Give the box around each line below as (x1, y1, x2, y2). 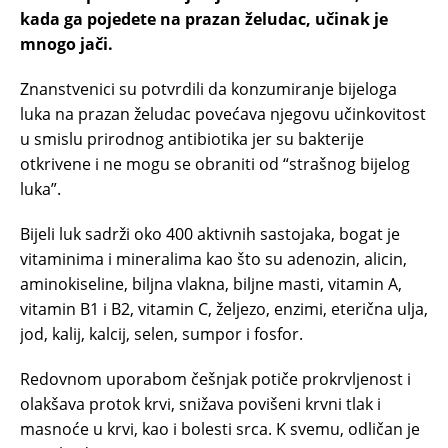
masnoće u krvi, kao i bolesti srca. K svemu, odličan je (20, 417, 420, 440)
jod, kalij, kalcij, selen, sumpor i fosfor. (20, 322, 303, 345)
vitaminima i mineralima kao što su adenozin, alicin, (20, 247, 407, 270)
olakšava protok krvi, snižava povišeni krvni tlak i (20, 392, 381, 415)
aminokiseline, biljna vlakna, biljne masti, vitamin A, (20, 272, 402, 295)
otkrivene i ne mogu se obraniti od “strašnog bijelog (20, 152, 410, 175)
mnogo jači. (20, 32, 113, 55)
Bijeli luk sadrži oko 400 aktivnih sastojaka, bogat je (20, 222, 400, 245)
